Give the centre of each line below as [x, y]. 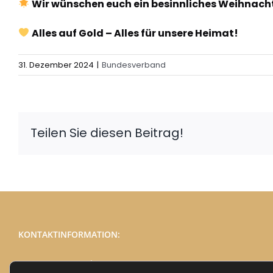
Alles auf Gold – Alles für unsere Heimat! [135, 33]
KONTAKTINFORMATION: [69, 234]
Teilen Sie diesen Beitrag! [107, 133]
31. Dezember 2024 [56, 65]
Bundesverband [134, 65]
